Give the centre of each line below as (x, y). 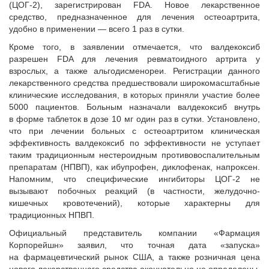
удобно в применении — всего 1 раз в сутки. (97, 29)
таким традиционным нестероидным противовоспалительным (134, 155)
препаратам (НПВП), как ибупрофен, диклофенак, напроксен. (134, 167)
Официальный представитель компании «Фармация (134, 233)
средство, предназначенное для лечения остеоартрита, (134, 17)
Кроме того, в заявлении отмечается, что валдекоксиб (134, 47)
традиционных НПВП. (52, 215)
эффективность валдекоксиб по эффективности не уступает (134, 143)
